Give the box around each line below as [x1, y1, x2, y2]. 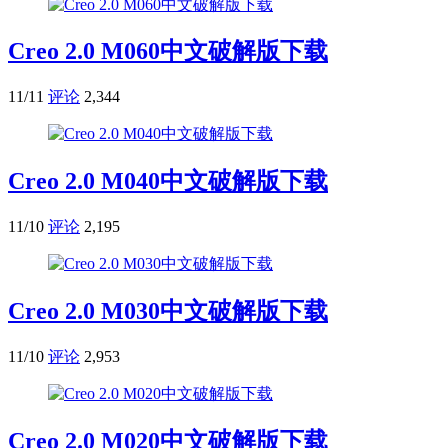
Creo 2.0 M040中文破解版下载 [8, 168, 328, 195]
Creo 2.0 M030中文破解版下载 [8, 298, 328, 325]
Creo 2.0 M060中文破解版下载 [8, 38, 328, 65]
